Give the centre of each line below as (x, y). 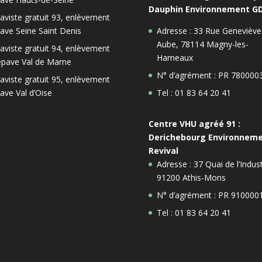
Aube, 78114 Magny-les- (202, 44)
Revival (163, 150)
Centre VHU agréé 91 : (194, 123)
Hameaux (175, 57)
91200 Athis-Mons (191, 177)
